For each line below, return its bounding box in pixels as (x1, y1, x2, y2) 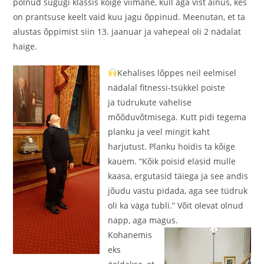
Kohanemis (108, 229, 153, 240)
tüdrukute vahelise (117, 97, 192, 108)
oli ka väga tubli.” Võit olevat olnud (108, 200, 244, 211)
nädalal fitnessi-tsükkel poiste (108, 82, 226, 93)
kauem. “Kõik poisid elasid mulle (108, 156, 236, 167)
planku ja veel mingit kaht (108, 126, 210, 137)
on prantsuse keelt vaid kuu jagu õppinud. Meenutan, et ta (13, 11, 246, 22)
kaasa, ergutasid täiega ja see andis (108, 170, 249, 181)
